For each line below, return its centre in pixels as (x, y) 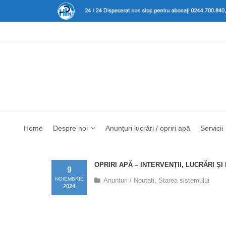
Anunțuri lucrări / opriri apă (148, 128)
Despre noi (70, 128)
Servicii (212, 128)
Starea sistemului (184, 180)
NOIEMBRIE (69, 179)
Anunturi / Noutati (129, 180)
